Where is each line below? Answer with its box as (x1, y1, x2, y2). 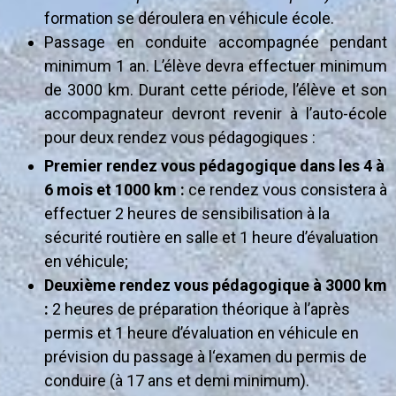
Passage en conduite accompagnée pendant (44, 32, 387, 51)
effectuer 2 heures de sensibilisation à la (44, 203, 330, 223)
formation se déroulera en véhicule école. (44, 8, 334, 27)
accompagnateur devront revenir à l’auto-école (44, 103, 387, 123)
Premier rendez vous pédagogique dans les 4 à (44, 156, 385, 175)
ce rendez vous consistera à (185, 179, 387, 199)
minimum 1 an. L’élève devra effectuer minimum (44, 56, 387, 75)
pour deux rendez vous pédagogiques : (44, 127, 316, 147)
